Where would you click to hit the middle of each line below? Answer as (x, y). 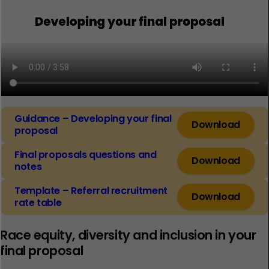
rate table (38, 203)
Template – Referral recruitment (91, 191)
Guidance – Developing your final (93, 119)
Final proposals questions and (86, 155)
